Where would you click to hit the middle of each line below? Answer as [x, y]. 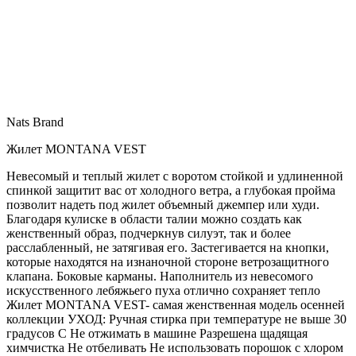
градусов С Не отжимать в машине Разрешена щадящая [157, 333]
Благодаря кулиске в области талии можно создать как [154, 219]
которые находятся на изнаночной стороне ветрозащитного [168, 261]
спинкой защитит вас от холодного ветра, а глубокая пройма [171, 190]
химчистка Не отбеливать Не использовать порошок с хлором [175, 347]
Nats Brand [35, 122]
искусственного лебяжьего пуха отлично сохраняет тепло [163, 290]
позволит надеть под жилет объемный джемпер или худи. [163, 204]
